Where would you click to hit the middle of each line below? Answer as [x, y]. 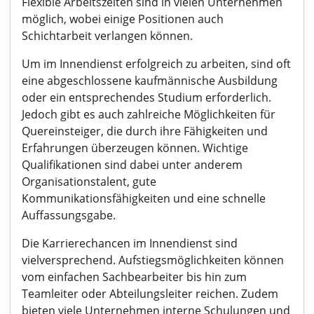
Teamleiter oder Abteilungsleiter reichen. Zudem [150, 294]
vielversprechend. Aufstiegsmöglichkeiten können [153, 260]
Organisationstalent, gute [89, 182]
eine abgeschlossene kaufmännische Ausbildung [150, 81]
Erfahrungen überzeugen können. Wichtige [135, 148]
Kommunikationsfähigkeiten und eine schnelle [144, 198]
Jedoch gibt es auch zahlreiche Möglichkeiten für [149, 114]
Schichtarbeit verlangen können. [107, 36]
